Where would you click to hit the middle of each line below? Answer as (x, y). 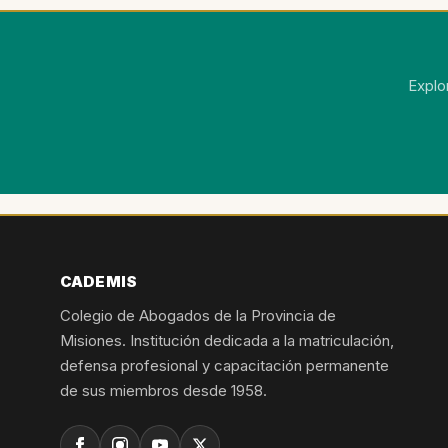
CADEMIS (99, 282)
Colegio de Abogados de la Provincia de (198, 316)
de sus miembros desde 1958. (163, 391)
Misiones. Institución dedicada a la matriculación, (227, 341)
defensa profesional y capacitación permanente (224, 366)
